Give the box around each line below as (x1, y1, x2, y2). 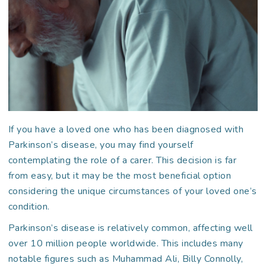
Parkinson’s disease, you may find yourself (8, 138, 194, 151)
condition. (8, 200, 50, 213)
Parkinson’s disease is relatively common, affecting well (8, 221, 253, 235)
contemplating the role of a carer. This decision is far (8, 154, 237, 167)
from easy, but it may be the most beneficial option (8, 169, 232, 182)
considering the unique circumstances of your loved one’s (8, 185, 257, 198)
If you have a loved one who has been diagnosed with (8, 123, 244, 136)
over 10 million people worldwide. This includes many (8, 237, 243, 250)
